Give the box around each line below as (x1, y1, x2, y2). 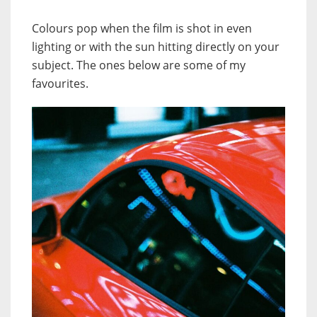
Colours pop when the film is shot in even (32, 20, 252, 36)
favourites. (32, 75, 88, 91)
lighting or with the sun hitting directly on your (32, 38, 279, 54)
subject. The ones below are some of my (32, 57, 246, 73)
